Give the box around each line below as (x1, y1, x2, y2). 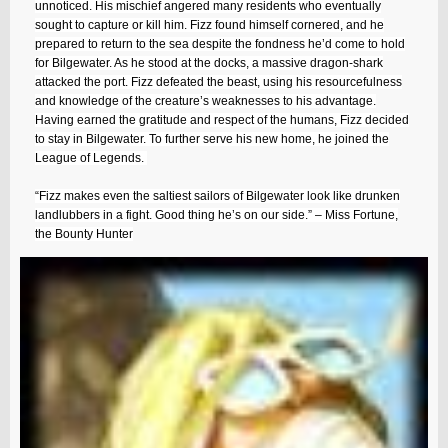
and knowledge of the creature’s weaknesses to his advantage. (35, 94, 376, 109)
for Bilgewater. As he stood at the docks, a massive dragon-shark (35, 56, 383, 71)
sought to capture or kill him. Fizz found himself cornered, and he (35, 18, 384, 33)
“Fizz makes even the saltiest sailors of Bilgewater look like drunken (35, 189, 400, 204)
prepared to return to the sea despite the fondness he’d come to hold (35, 37, 405, 52)
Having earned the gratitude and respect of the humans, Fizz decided (35, 113, 409, 128)
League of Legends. (35, 151, 144, 166)
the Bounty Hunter (35, 227, 133, 242)
